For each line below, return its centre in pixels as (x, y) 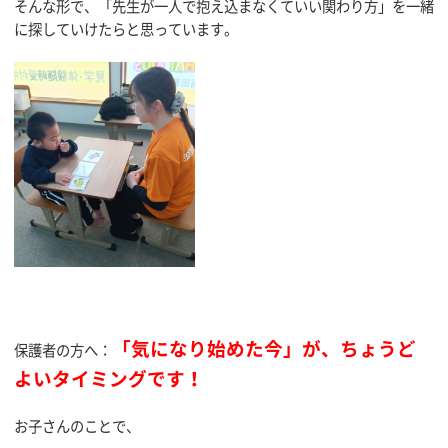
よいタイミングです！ (109, 377)
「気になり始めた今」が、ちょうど (264, 347)
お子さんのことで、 (77, 425)
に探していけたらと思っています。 (126, 28)
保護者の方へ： (63, 349)
